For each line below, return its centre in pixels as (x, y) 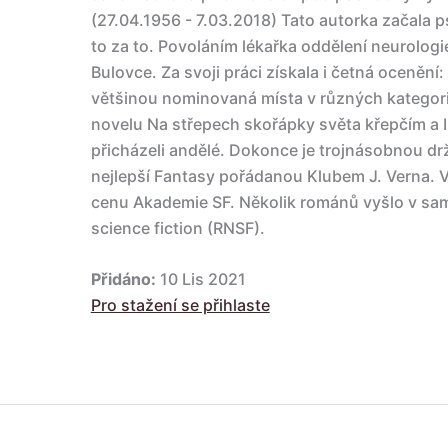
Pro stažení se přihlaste (180, 305)
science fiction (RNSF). (177, 227)
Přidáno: (123, 279)
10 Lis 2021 (200, 279)
